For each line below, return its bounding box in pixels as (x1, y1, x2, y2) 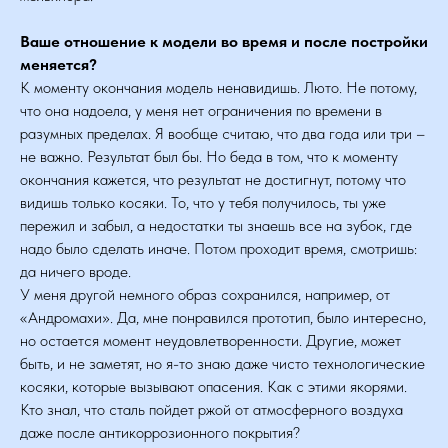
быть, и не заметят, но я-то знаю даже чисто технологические (20, 354, 425, 373)
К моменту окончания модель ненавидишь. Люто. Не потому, (20, 78, 417, 97)
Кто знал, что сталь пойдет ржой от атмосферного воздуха (20, 400, 403, 419)
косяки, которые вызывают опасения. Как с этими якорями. (20, 377, 407, 396)
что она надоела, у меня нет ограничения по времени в (20, 101, 382, 120)
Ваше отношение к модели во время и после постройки (20, 32, 428, 51)
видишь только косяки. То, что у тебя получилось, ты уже (20, 193, 386, 212)
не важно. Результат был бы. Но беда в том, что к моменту (20, 147, 398, 166)
